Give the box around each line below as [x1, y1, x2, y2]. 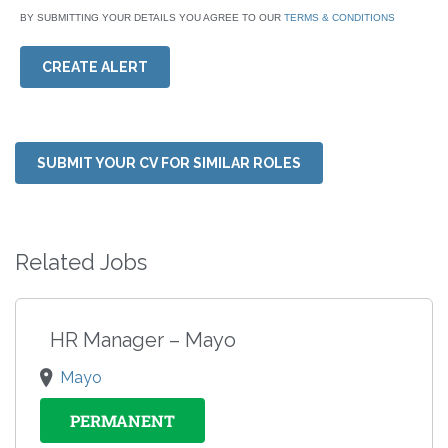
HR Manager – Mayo [50, 328, 236, 353]
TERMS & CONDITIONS [284, 12, 395, 24]
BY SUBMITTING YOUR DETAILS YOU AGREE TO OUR [20, 12, 284, 24]
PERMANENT [70, 410, 175, 432]
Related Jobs [15, 249, 147, 276]
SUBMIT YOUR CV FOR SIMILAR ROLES [37, 155, 301, 172]
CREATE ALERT [42, 59, 148, 76]
